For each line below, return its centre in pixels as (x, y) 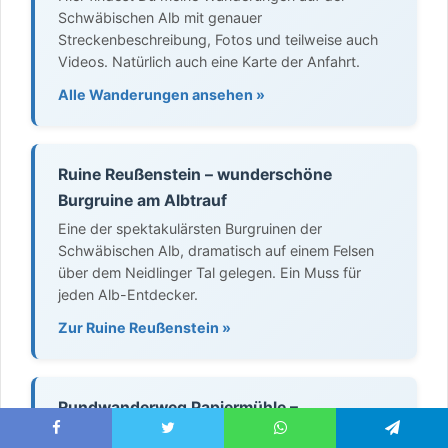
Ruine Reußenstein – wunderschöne (194, 174)
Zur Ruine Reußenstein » (144, 327)
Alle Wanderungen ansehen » (161, 94)
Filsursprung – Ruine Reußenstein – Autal (214, 433)
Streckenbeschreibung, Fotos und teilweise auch (217, 40)
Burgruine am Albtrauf (142, 200)
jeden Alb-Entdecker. (127, 295)
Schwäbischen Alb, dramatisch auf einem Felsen (215, 251)
